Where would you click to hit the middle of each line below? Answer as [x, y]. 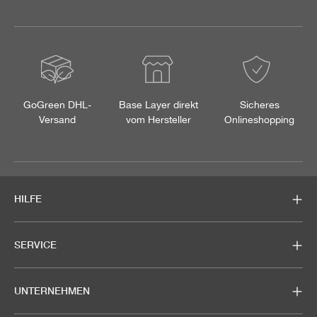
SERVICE [35, 245]
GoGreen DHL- [58, 104]
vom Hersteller [158, 119]
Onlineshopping [260, 119]
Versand [58, 119]
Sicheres [259, 104]
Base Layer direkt [158, 104]
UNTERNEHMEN [52, 291]
